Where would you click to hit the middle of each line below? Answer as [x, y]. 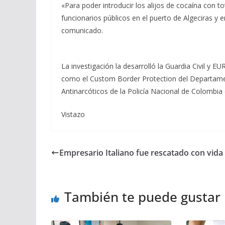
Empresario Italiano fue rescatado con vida [141, 152]
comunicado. [82, 30]
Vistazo [73, 114]
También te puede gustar [142, 197]
